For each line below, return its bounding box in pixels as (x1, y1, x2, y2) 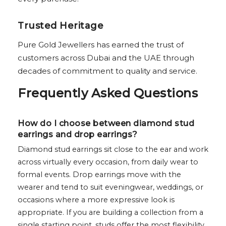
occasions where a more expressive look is (18, 195, 175, 205)
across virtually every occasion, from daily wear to (18, 157, 198, 167)
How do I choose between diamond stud (18, 119, 194, 129)
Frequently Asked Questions (18, 86, 198, 101)
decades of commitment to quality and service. (18, 66, 197, 76)
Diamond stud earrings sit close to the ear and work (18, 145, 208, 154)
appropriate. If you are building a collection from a (18, 208, 203, 217)
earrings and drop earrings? (18, 130, 138, 140)
